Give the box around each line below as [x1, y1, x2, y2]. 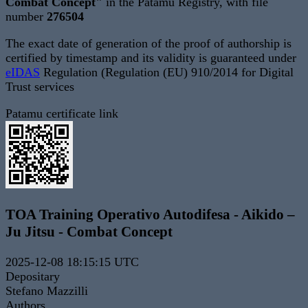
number [5, 10, 47, 24]
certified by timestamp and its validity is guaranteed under [5, 51, 296, 65]
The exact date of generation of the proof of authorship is [5, 36, 291, 51]
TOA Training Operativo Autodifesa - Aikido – [5, 206, 295, 223]
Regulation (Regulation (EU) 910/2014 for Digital [40, 65, 294, 80]
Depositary [5, 269, 60, 284]
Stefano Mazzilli [5, 284, 88, 298]
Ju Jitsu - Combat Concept [5, 223, 173, 241]
